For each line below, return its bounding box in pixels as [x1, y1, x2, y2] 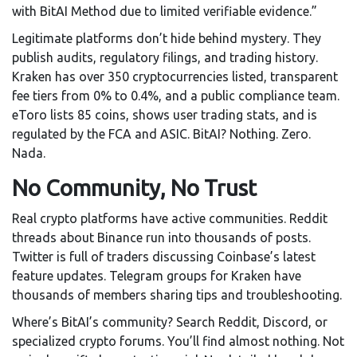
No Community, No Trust [12, 175, 257, 201]
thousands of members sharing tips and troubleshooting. [12, 288, 342, 303]
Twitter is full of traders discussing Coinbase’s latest [12, 249, 316, 265]
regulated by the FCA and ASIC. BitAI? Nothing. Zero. [12, 127, 311, 142]
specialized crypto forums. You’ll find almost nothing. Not [12, 334, 344, 349]
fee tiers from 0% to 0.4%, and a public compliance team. [12, 88, 339, 104]
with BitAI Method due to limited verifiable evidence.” [12, 4, 317, 19]
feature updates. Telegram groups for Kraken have [12, 269, 301, 284]
